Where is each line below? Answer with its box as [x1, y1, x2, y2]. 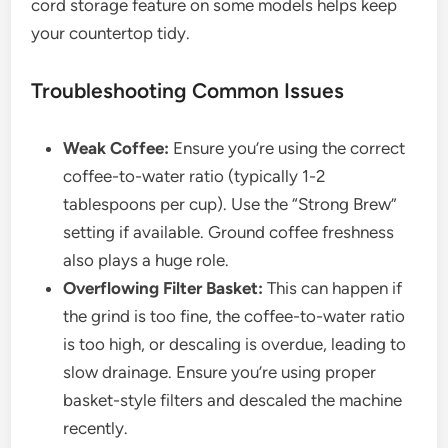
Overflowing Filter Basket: [63, 278, 264, 299]
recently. [63, 418, 129, 439]
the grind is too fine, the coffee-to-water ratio [63, 306, 406, 327]
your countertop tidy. [31, 23, 191, 44]
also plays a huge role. [63, 250, 230, 271]
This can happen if [263, 278, 403, 299]
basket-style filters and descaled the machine [63, 390, 403, 411]
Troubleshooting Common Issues [31, 78, 345, 104]
